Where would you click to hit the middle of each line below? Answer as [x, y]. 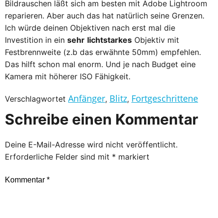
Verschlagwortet [36, 99]
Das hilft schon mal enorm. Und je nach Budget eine [100, 64]
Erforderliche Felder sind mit [58, 157]
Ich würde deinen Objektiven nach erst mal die [90, 28]
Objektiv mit [155, 40]
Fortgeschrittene [165, 98]
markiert [133, 157]
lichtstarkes [109, 40]
